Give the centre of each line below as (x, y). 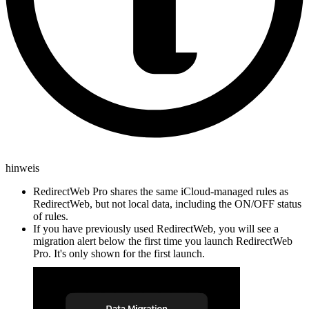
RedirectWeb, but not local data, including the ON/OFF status (167, 203)
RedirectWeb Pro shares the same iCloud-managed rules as (161, 191)
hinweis (22, 168)
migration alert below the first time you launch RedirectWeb (163, 241)
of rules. (51, 216)
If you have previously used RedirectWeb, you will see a (156, 228)
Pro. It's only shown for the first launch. (119, 253)
